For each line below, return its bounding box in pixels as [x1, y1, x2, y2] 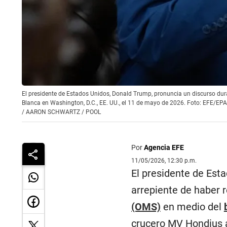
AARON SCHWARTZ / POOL [26, 108, 101, 116]
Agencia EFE [143, 143, 184, 152]
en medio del [160, 201, 224, 213]
